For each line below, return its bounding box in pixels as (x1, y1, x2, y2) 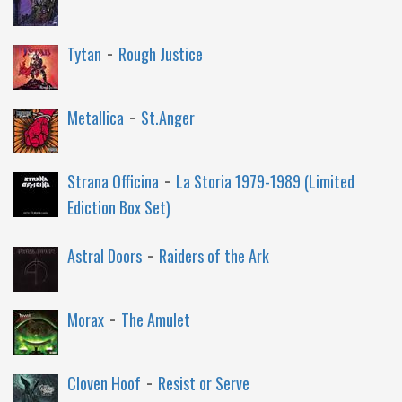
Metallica (67, 106, 124, 129)
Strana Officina (67, 170, 159, 193)
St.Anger (141, 106, 195, 129)
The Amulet (121, 308, 190, 331)
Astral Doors (67, 244, 142, 267)
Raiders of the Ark (159, 244, 269, 267)
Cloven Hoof (67, 371, 141, 395)
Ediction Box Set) (67, 196, 170, 219)
